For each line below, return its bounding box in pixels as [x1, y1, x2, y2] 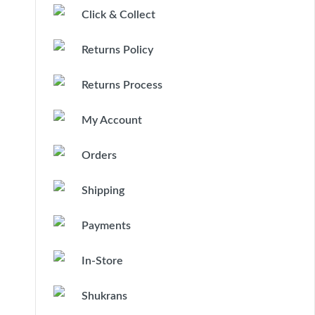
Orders [82, 150, 117, 161]
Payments [82, 220, 131, 231]
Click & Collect [82, 9, 155, 20]
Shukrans [82, 290, 127, 302]
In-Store [82, 255, 123, 266]
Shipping [82, 185, 124, 196]
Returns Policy [82, 44, 153, 56]
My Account [82, 115, 142, 126]
